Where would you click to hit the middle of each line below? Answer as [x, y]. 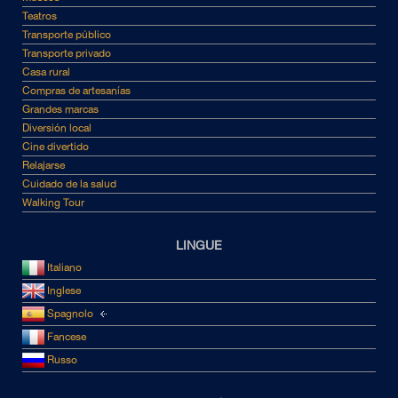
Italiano [63, 267]
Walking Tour [53, 202]
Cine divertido [56, 146]
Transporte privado [67, 53]
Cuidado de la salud [69, 183]
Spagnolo [70, 313]
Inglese [63, 290]
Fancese [65, 336]
